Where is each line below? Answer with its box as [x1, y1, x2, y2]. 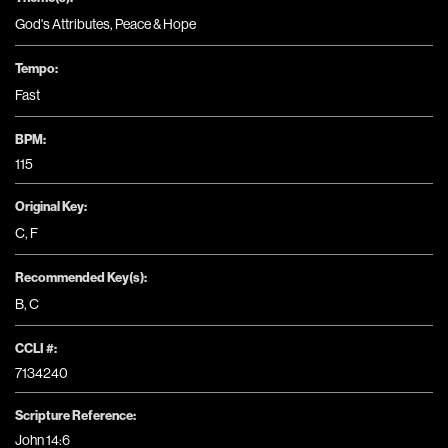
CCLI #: [15, 340, 57, 357]
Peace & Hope [115, 15, 196, 34]
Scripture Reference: [15, 407, 136, 424]
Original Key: [15, 198, 87, 215]
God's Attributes [15, 15, 110, 34]
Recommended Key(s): [15, 269, 147, 286]
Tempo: [15, 60, 58, 77]
